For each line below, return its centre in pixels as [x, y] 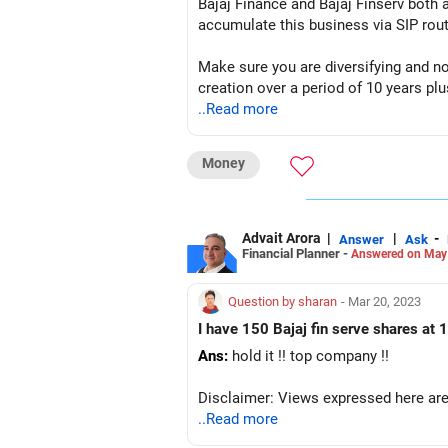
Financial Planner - [296, 253]
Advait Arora [281, 238]
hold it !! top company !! [308, 356]
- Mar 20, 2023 [381, 301]
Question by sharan [282, 301]
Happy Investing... [257, 172]
